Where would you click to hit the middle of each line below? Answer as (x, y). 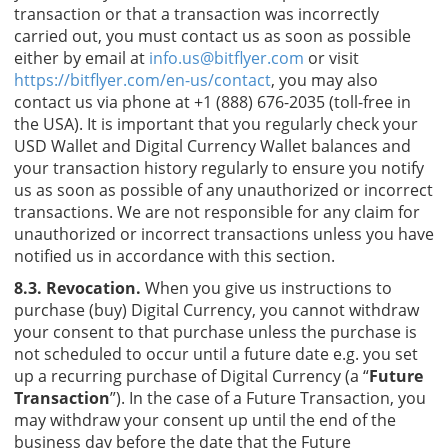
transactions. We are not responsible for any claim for (217, 211)
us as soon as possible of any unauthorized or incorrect (223, 189)
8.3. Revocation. (77, 287)
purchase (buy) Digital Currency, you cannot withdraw (216, 309)
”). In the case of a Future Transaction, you (268, 397)
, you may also (324, 79)
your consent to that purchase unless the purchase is (215, 331)
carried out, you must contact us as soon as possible (212, 35)
